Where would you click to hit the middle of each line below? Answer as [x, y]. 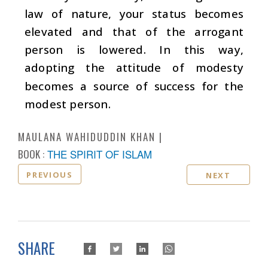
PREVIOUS [50, 174]
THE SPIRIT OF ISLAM [100, 154]
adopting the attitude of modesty [134, 68]
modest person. [68, 103]
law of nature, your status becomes [134, 14]
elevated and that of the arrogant [134, 32]
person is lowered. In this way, [134, 50]
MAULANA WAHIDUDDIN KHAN [87, 136]
